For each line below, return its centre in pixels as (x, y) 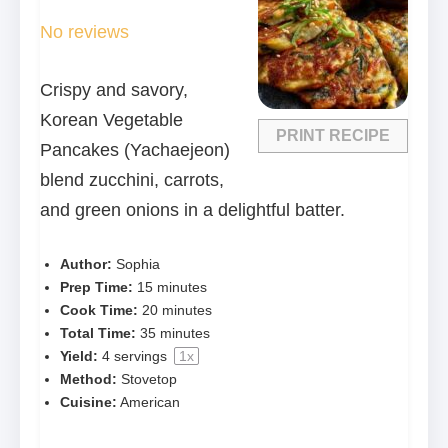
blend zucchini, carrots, (132, 180)
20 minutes (177, 310)
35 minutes (175, 333)
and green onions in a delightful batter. (192, 210)
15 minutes (172, 287)
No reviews (84, 32)
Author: (86, 264)
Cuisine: (88, 402)
